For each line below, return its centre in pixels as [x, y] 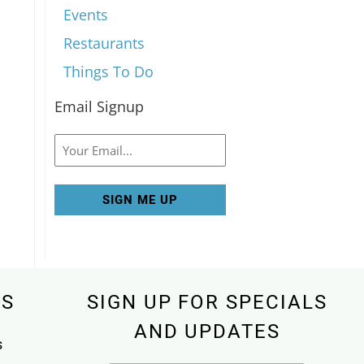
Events [86, 15]
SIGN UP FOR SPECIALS [207, 302]
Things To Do [109, 72]
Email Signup [99, 107]
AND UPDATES [207, 331]
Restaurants [104, 43]
